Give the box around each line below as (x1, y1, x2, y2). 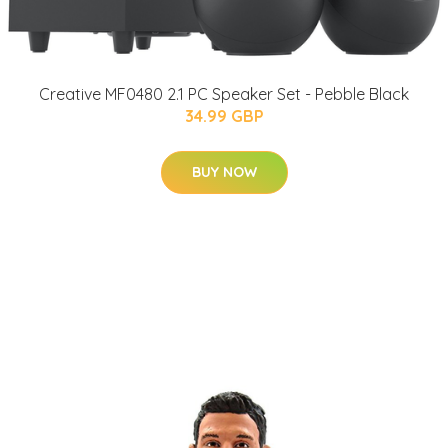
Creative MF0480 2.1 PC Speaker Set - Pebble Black (39, 84, 409, 105)
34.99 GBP (184, 106, 264, 127)
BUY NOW (191, 163, 257, 182)
